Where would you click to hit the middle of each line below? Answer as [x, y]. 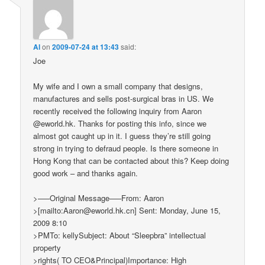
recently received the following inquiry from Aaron [118, 111]
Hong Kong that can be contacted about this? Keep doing [131, 160]
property [47, 247]
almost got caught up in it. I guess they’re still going [122, 135]
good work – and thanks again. [86, 173]
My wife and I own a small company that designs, [118, 86]
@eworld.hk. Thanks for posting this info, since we [120, 123]
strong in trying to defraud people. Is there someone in [126, 148]
